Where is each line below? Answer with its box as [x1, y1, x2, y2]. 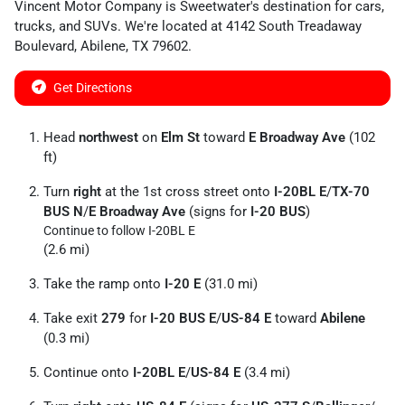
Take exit [43, 309, 101, 326]
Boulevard [14, 37, 74, 54]
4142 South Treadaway [226, 17, 362, 34]
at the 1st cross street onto [101, 183, 274, 200]
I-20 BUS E [150, 309, 216, 326]
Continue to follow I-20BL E [43, 222, 195, 238]
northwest [79, 128, 138, 146]
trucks [14, 17, 52, 34]
